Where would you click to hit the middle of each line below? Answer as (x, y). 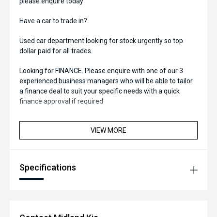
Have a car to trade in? (53, 21)
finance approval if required (61, 101)
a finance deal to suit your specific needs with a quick (100, 91)
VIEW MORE (108, 131)
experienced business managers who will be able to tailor (106, 81)
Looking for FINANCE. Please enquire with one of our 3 (101, 71)
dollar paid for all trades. (56, 51)
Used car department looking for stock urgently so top (101, 41)
